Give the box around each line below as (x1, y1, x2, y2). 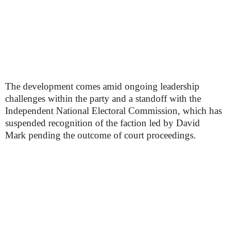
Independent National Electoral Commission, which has (5, 105, 222, 116)
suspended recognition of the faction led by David (5, 118, 200, 128)
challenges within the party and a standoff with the (5, 93, 201, 104)
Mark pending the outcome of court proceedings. (5, 130, 196, 140)
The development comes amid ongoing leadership (5, 81, 199, 92)
